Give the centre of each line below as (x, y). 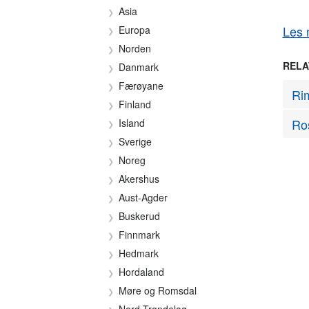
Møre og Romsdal (158, 290)
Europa (134, 30)
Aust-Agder (143, 197)
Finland (135, 104)
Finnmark (139, 235)
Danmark (139, 67)
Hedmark (139, 253)
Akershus (139, 179)
